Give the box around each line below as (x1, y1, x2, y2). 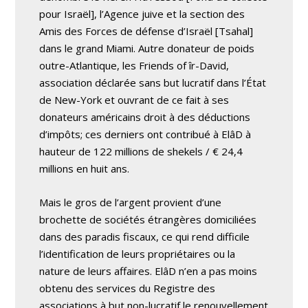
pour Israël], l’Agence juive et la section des (39, 6, 245, 21)
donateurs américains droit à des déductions (39, 109, 251, 124)
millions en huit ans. (39, 161, 130, 175)
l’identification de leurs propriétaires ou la (39, 246, 236, 261)
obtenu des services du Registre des (39, 280, 216, 295)
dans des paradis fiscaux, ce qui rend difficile (39, 229, 250, 243)
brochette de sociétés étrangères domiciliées (39, 212, 257, 226)
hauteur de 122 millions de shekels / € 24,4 (39, 144, 243, 158)
